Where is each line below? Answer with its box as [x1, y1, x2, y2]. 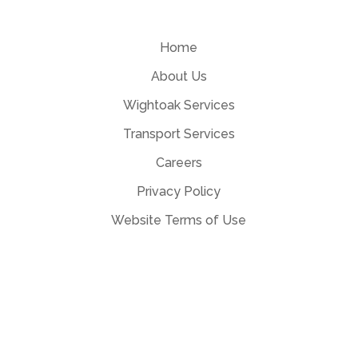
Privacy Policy [137, 184, 221, 200]
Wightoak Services [122, 97, 235, 113]
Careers [155, 155, 202, 171]
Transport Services [122, 126, 235, 142]
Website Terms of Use [111, 213, 247, 229]
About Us [150, 69, 207, 85]
